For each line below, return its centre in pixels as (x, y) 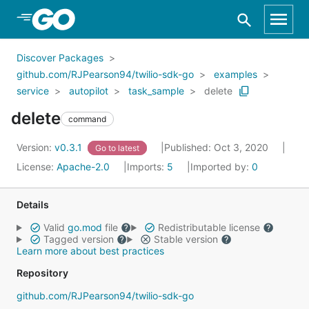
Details (33, 205)
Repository (42, 273)
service (33, 91)
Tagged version (78, 239)
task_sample (156, 91)
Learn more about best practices (90, 251)
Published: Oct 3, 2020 (218, 147)
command (87, 119)
